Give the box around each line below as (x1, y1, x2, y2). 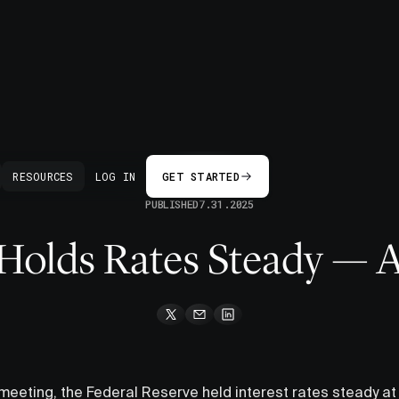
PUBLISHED (145, 196, 199, 211)
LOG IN (94, 169, 135, 183)
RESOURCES (12, 169, 74, 183)
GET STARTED (162, 169, 240, 183)
